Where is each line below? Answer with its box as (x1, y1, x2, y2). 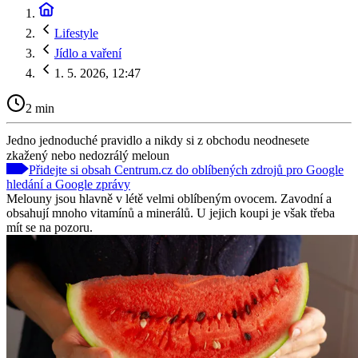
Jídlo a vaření (54, 46, 121, 60)
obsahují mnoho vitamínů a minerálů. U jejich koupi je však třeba (6, 205, 335, 220)
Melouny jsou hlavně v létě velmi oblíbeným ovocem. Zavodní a (6, 191, 332, 205)
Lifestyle (54, 26, 98, 40)
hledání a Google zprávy (6, 177, 130, 191)
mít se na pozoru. (6, 220, 93, 234)
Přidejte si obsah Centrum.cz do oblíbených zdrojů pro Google (29, 162, 344, 177)
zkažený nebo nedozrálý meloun (6, 148, 169, 162)
